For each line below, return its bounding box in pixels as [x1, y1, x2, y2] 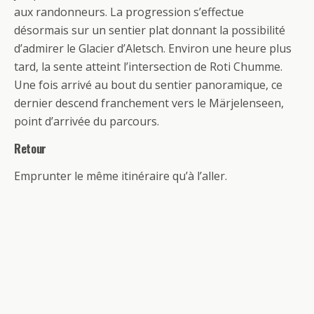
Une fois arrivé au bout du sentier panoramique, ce [14, 77, 282, 93]
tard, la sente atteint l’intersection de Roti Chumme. [14, 59, 282, 75]
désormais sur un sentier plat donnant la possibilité [14, 22, 285, 39]
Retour [14, 140, 47, 158]
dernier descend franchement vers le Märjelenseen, [14, 95, 284, 111]
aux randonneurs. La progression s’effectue [14, 4, 244, 20]
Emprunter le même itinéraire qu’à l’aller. [14, 168, 227, 184]
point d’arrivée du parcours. [14, 114, 159, 130]
